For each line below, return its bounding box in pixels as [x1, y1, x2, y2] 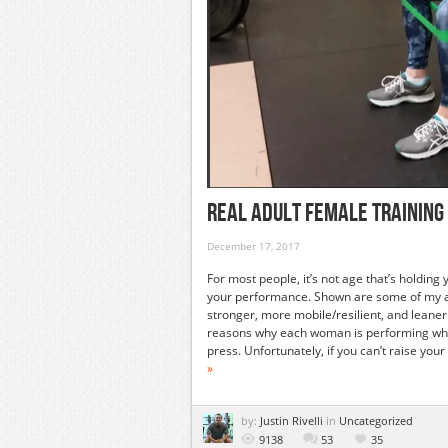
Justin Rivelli [260, 413, 326, 428]
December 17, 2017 [207, 239, 300, 253]
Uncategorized [339, 413, 413, 428]
